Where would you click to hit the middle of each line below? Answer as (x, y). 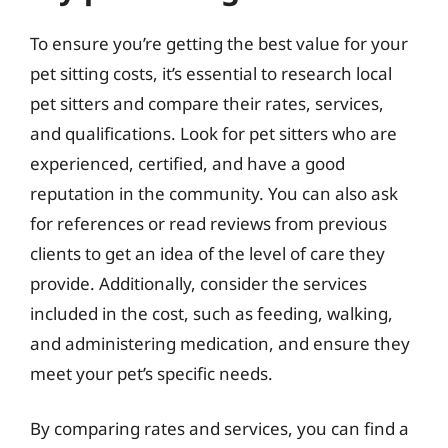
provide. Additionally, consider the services (198, 283)
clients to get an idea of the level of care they (207, 253)
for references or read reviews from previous (208, 223)
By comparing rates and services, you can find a (219, 428)
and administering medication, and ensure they (220, 343)
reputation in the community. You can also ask (214, 193)
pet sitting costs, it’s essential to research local (211, 73)
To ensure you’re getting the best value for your (219, 43)
